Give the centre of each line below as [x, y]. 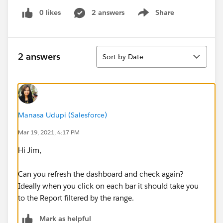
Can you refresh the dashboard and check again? [101, 174]
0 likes [50, 12]
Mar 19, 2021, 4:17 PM [49, 132]
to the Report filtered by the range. [76, 198]
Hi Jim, [30, 150]
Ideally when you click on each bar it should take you [108, 186]
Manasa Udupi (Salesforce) [62, 115]
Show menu [155, 18]
